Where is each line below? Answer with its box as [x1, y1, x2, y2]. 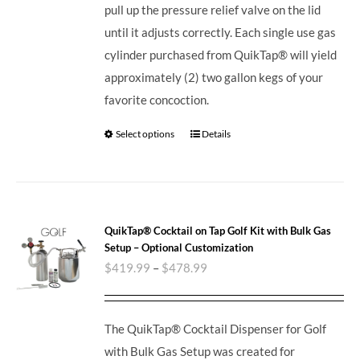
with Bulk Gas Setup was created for [104, 343, 296, 358]
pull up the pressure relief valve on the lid [104, 2, 321, 17]
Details [202, 127, 231, 140]
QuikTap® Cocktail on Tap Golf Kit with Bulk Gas [104, 223, 332, 237]
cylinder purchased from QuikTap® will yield [104, 47, 337, 62]
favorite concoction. [104, 92, 215, 107]
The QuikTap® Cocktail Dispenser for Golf [104, 321, 327, 336]
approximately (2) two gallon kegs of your [104, 69, 324, 84]
